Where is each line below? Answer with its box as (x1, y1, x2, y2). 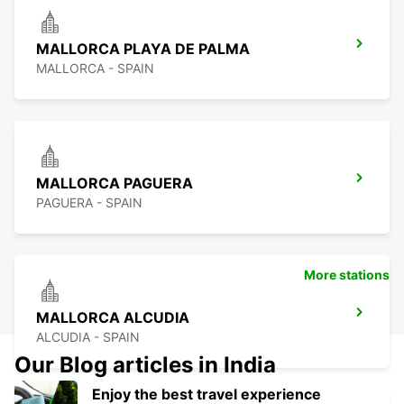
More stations (304, 267, 390, 283)
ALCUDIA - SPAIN (36, 329, 140, 345)
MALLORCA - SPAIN (36, 60, 154, 77)
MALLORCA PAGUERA (36, 174, 193, 193)
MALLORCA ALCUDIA (36, 308, 189, 327)
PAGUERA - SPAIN (36, 195, 142, 211)
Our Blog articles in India (14, 352, 276, 379)
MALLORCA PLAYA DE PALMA (36, 40, 250, 59)
